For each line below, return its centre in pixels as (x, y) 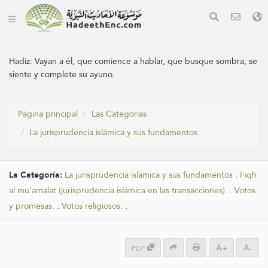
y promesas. (32, 206)
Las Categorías (119, 114)
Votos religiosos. (92, 206)
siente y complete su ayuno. (62, 74)
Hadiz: (22, 61)
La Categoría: (37, 175)
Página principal (48, 114)
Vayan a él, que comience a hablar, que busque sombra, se (146, 61)
